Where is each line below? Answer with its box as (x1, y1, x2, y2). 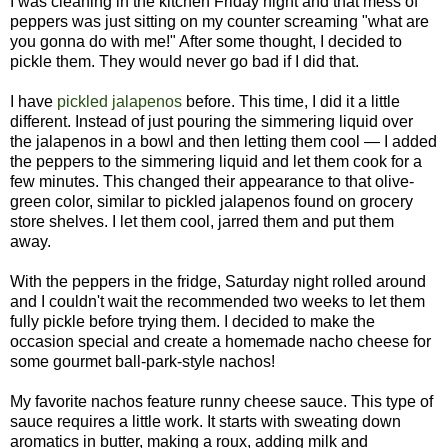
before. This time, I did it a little (182, 93, 400, 111)
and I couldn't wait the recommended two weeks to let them (10, 293, 425, 311)
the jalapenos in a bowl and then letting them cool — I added (10, 133, 437, 151)
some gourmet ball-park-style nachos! (10, 353, 275, 371)
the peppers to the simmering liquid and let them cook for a (10, 153, 422, 171)
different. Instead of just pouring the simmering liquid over (10, 113, 413, 131)
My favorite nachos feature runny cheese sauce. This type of (10, 393, 433, 411)
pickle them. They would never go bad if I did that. (10, 53, 359, 71)
